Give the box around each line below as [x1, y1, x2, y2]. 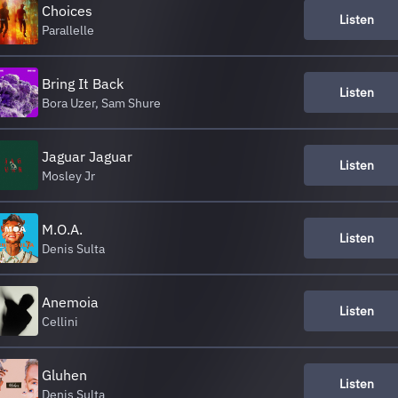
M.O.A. [42, 220, 83, 238]
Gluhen [42, 366, 87, 384]
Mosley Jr [42, 168, 95, 184]
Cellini [42, 314, 78, 330]
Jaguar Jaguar [42, 147, 132, 165]
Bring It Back [42, 75, 123, 92]
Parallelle [42, 22, 94, 38]
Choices [42, 2, 92, 20]
